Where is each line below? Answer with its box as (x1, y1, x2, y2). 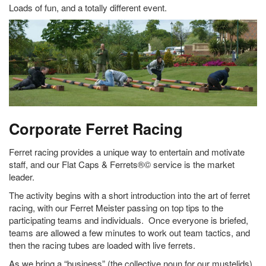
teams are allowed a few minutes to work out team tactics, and (9, 226, 250, 239)
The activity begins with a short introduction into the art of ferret (9, 189, 250, 202)
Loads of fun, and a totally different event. (9, 1, 167, 14)
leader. (9, 170, 34, 183)
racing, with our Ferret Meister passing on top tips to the (9, 201, 223, 214)
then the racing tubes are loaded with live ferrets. (9, 239, 200, 252)
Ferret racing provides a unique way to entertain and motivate (9, 145, 245, 159)
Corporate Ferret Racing (9, 118, 183, 140)
